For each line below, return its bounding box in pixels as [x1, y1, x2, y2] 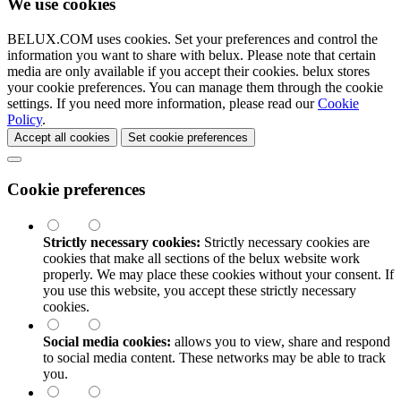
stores [334, 63, 370, 79]
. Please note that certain [240, 47, 376, 63]
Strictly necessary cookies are [200, 235, 370, 251]
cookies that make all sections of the [43, 251, 249, 267]
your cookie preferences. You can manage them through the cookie [7, 79, 383, 95]
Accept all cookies [14, 130, 110, 144]
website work [280, 251, 360, 267]
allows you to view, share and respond [171, 334, 390, 350]
